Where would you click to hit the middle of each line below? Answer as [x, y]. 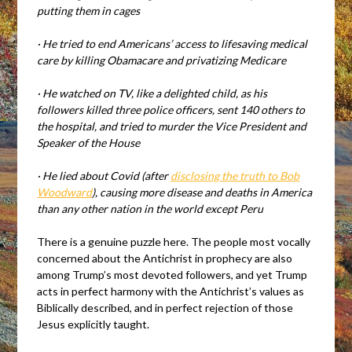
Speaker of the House [89, 142]
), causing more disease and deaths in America [202, 192]
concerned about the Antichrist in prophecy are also [165, 258]
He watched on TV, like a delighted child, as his [154, 93]
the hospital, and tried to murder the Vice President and [172, 126]
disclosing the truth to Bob [235, 175]
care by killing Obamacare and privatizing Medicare [162, 60]
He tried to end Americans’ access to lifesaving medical [174, 43]
